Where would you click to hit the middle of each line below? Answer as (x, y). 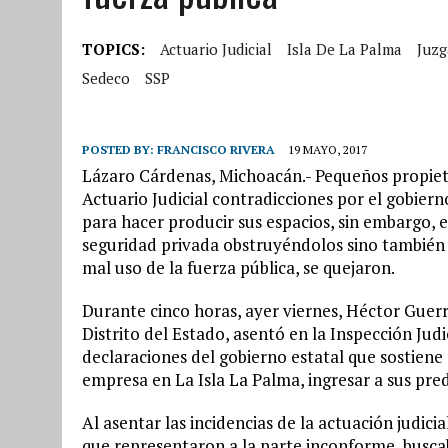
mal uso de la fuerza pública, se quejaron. (238, 267)
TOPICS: (113, 48)
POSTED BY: (119, 149)
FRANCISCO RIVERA (216, 149)
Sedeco (106, 77)
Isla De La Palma (344, 48)
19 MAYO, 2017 (327, 149)
